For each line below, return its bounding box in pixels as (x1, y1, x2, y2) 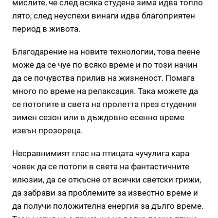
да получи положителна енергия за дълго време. (12, 200, 203, 211)
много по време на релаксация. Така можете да (12, 86, 198, 96)
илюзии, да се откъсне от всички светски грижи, (12, 174, 201, 184)
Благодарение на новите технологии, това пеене (12, 46, 200, 56)
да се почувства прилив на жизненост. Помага (12, 73, 195, 83)
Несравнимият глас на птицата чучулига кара (12, 148, 189, 158)
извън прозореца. (12, 125, 83, 135)
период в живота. (12, 23, 80, 34)
